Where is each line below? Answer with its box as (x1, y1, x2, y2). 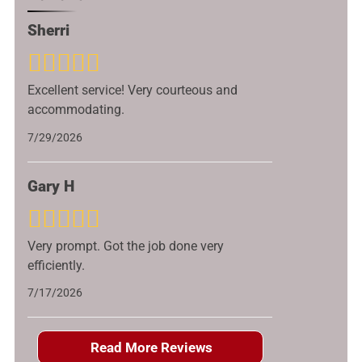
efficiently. (27, 257, 86, 273)
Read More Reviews (90, 339, 213, 356)
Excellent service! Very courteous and (27, 82, 238, 99)
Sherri (27, 21, 70, 40)
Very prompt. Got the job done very (27, 238, 225, 254)
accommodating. (27, 102, 125, 118)
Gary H (27, 176, 75, 196)
